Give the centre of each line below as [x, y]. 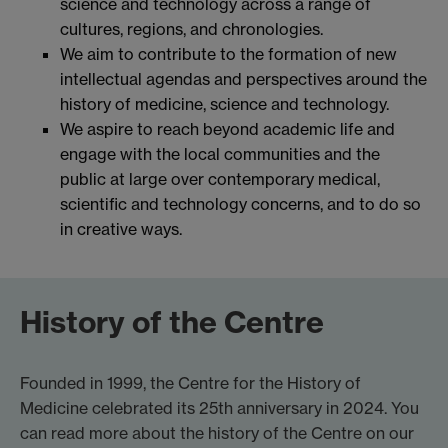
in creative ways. [121, 229]
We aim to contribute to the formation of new [228, 54]
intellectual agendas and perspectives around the [243, 79]
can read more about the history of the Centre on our [217, 433]
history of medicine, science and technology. [224, 104]
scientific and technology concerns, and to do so [240, 204]
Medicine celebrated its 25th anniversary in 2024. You [219, 408]
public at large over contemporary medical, [220, 179]
